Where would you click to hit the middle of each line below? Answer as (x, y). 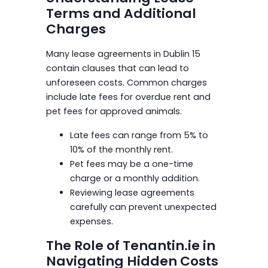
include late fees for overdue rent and (128, 97)
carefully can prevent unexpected (143, 207)
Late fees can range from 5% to (139, 135)
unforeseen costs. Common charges (126, 82)
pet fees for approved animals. (114, 111)
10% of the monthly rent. (121, 149)
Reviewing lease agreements (132, 192)
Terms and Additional (121, 13)
